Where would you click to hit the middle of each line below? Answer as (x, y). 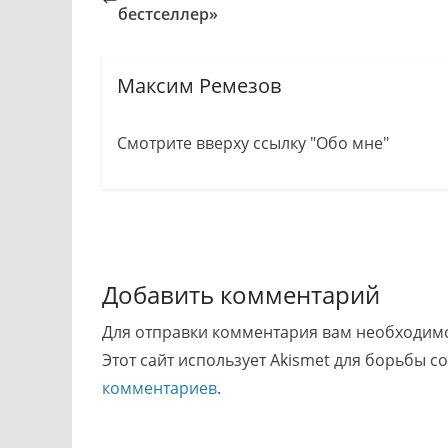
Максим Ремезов (199, 86)
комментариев (159, 387)
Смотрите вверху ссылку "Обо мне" (253, 143)
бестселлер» (168, 14)
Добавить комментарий (241, 294)
